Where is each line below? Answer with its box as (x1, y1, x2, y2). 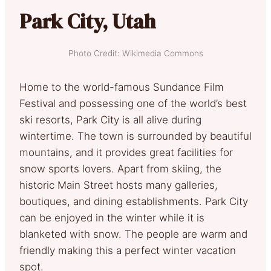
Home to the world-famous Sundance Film (19, 80, 224, 93)
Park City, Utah (19, 7, 155, 35)
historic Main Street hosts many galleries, (19, 178, 218, 191)
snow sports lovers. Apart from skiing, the (19, 162, 221, 175)
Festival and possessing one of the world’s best (19, 97, 247, 109)
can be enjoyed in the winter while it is (19, 211, 204, 224)
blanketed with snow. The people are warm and (19, 227, 247, 240)
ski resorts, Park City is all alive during (19, 113, 201, 126)
